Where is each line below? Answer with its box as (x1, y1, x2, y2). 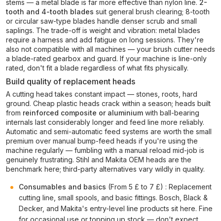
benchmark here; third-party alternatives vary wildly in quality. (6, 165, 205, 173)
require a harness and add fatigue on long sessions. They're (6, 36, 204, 44)
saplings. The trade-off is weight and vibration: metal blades (6, 26, 200, 35)
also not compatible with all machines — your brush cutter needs (6, 45, 215, 53)
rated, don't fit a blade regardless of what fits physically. (6, 64, 188, 72)
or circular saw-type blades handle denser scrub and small (6, 17, 197, 25)
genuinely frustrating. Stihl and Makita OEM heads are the (6, 155, 191, 164)
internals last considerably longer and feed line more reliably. (6, 118, 204, 126)
